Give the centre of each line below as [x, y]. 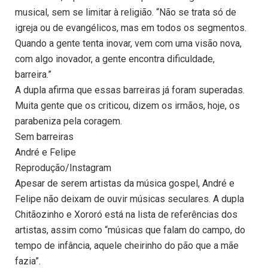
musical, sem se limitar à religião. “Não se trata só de [126, 13]
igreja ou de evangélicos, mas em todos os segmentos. [131, 28]
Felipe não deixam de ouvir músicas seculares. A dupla [130, 199]
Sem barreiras [44, 137]
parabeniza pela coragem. [68, 121]
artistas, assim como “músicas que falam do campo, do [130, 230]
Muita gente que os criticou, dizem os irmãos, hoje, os [127, 106]
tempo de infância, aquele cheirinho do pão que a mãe [127, 246]
